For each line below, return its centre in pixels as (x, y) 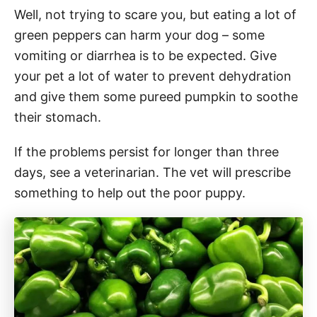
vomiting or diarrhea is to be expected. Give (145, 55)
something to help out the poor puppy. (130, 192)
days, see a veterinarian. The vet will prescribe (152, 172)
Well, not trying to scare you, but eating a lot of (155, 14)
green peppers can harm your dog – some (139, 35)
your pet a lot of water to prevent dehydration (153, 76)
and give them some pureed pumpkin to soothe (156, 96)
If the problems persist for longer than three (146, 151)
